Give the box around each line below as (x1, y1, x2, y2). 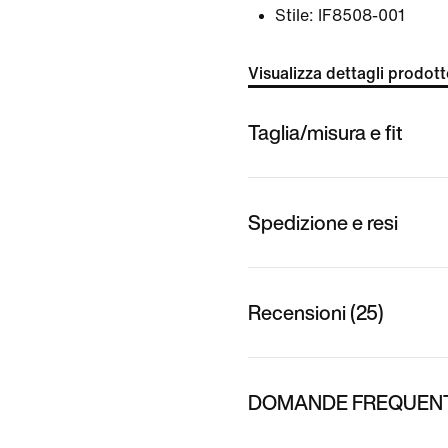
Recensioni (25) (248, 297, 384, 327)
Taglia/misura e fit (248, 117, 403, 147)
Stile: (275, 7, 314, 24)
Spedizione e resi (248, 207, 398, 237)
